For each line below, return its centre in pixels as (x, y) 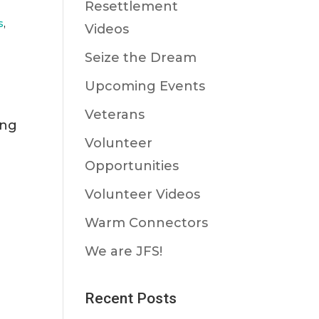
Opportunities (132, 166)
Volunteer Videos (143, 194)
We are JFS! (124, 251)
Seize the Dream (141, 58)
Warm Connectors (147, 223)
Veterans (115, 115)
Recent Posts (131, 298)
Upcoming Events (145, 86)
